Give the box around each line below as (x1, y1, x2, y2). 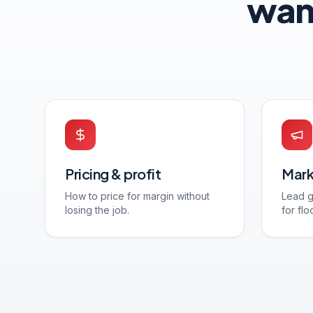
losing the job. (65, 204, 129, 216)
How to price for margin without (65, 190, 210, 202)
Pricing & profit (65, 165, 161, 182)
